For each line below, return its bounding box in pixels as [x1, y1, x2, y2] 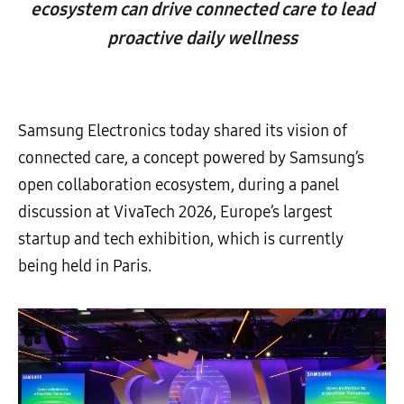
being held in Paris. [18, 256, 151, 276]
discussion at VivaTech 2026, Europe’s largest [18, 202, 333, 222]
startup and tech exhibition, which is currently [18, 229, 344, 249]
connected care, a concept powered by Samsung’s [18, 148, 364, 168]
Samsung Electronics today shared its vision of [18, 121, 347, 141]
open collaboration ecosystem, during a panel [18, 175, 339, 195]
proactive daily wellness [106, 27, 298, 49]
